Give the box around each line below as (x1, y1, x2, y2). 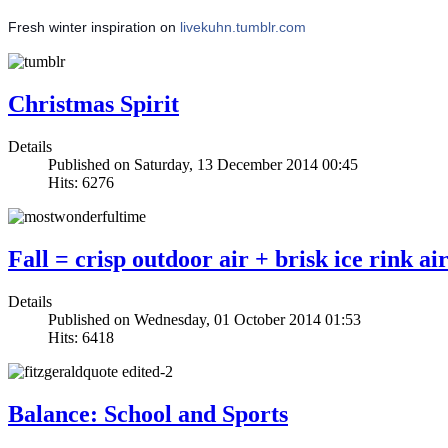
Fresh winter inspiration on (8, 19, 180, 36)
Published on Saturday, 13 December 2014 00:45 (48, 156, 358, 174)
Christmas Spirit (8, 91, 179, 118)
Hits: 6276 (48, 174, 114, 192)
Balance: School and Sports (8, 400, 288, 427)
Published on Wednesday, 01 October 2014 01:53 (48, 310, 361, 328)
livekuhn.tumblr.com (180, 19, 306, 36)
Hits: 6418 (48, 328, 114, 346)
